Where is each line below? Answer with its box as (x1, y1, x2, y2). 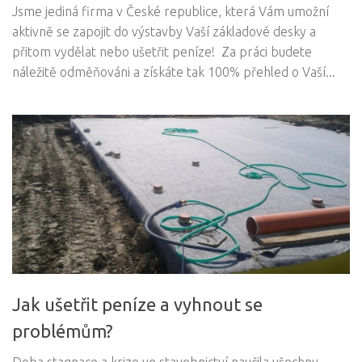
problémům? (12, 320, 113, 341)
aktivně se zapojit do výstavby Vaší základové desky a (12, 24, 316, 40)
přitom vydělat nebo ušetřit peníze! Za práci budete (12, 44, 312, 60)
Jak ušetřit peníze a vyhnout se (12, 293, 263, 314)
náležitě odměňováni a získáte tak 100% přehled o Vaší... (12, 65, 335, 80)
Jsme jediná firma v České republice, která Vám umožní (12, 4, 329, 19)
